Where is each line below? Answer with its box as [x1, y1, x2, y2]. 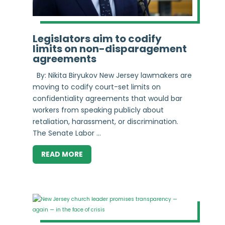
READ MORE [41, 149, 83, 160]
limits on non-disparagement [32, 41, 187, 56]
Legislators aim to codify [32, 31, 162, 46]
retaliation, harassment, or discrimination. [32, 116, 178, 127]
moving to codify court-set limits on [32, 81, 161, 92]
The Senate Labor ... [32, 128, 101, 138]
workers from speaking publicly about [32, 104, 164, 115]
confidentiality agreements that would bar [32, 93, 182, 103]
